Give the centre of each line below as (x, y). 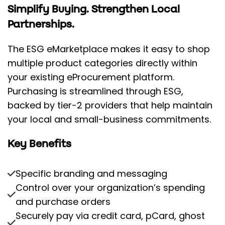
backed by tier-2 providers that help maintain (110, 105)
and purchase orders (63, 202)
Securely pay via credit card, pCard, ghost (110, 216)
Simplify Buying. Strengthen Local (94, 10)
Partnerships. (41, 25)
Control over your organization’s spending (110, 188)
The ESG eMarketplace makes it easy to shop (109, 49)
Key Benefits (39, 144)
